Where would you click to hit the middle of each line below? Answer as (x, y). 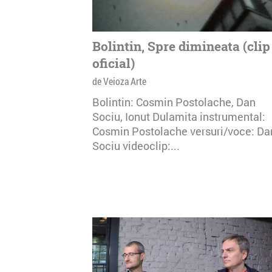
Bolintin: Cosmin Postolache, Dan (174, 102)
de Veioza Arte (119, 81)
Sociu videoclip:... (136, 146)
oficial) (114, 63)
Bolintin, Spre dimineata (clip (181, 46)
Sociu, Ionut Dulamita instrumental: (179, 117)
